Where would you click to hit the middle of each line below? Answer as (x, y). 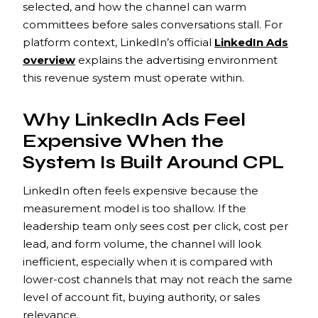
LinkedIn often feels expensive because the (141, 190)
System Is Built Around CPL (153, 162)
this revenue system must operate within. (133, 77)
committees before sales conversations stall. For (153, 24)
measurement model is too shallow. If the (135, 208)
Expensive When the (123, 141)
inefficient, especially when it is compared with (148, 261)
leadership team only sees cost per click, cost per (155, 226)
